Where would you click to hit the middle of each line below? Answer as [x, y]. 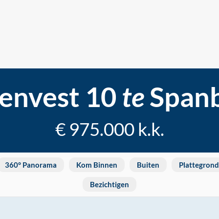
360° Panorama [31, 165]
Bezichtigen [109, 184]
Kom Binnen [97, 165]
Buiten [148, 165]
